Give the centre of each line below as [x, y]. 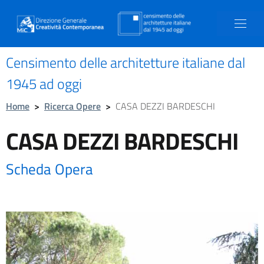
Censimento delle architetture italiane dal [126, 62]
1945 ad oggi [44, 84]
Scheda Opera [49, 169]
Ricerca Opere [72, 106]
